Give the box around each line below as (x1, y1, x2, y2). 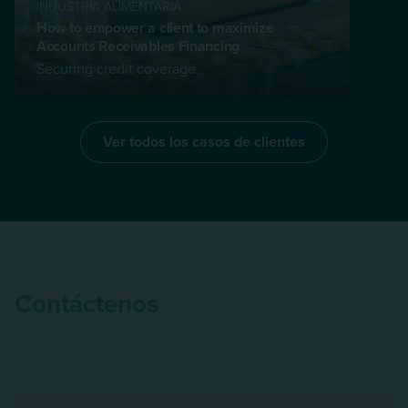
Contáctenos (15, 284, 158, 321)
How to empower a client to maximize (36, 16, 274, 38)
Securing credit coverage (36, 57, 196, 78)
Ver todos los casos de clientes (103, 130, 305, 152)
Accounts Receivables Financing (36, 35, 240, 56)
